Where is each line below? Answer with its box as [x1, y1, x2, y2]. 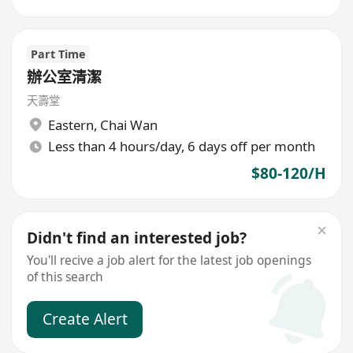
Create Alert [42, 308, 128, 329]
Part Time [31, 46, 86, 61]
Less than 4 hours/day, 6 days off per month [47, 137, 315, 156]
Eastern [47, 115, 94, 134]
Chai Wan [99, 115, 158, 134]
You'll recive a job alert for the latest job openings [27, 251, 312, 269]
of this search [27, 268, 104, 286]
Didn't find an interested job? [27, 227, 247, 248]
